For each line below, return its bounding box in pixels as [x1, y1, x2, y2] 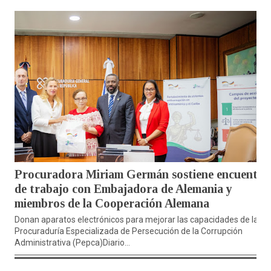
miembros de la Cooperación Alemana [15, 197, 209, 211]
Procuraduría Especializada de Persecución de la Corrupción [15, 226, 243, 237]
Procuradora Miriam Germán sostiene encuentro [15, 168, 270, 181]
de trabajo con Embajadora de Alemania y [15, 182, 232, 196]
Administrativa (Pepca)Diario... [15, 238, 130, 248]
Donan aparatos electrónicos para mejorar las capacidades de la [15, 215, 258, 225]
